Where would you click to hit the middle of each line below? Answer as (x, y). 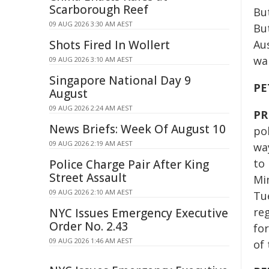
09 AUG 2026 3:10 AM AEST (91, 59)
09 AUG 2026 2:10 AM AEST (91, 192)
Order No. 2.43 (89, 226)
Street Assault (88, 178)
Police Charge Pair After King (129, 165)
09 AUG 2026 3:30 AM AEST (91, 24)
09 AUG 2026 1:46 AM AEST (91, 240)
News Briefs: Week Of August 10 (138, 129)
